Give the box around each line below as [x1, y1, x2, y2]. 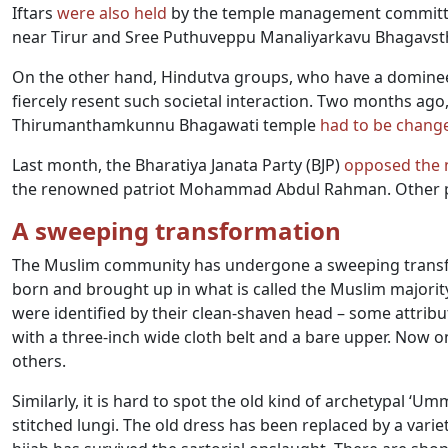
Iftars [12, 2, 57, 24]
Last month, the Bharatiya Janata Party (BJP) [12, 154, 344, 176]
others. [12, 350, 66, 372]
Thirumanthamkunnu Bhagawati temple [12, 114, 320, 136]
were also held [57, 2, 167, 24]
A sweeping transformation [12, 214, 341, 247]
